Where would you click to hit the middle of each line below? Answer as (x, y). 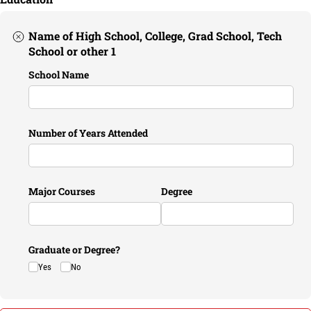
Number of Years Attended (89, 133)
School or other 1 (73, 51)
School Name (59, 74)
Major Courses (62, 191)
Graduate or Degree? (75, 250)
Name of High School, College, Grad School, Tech (155, 36)
